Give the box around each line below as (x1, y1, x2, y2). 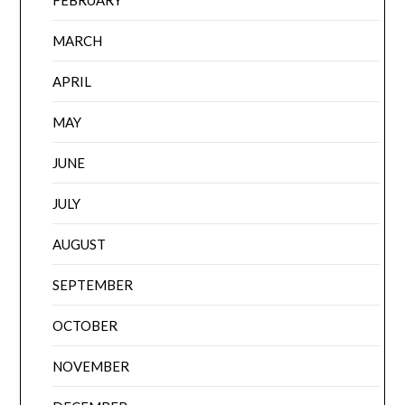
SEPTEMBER (52, 276, 134, 293)
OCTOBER (52, 316, 118, 334)
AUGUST (52, 235, 107, 252)
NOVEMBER (52, 357, 130, 374)
